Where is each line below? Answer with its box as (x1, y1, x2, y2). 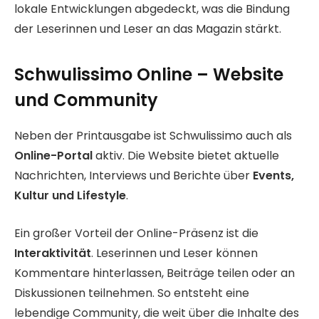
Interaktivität (14, 244, 91, 261)
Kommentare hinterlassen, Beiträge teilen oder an (14, 264, 295, 281)
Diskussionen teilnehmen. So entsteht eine (14, 284, 249, 301)
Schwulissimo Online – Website (14, 63, 283, 87)
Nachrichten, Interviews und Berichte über (14, 167, 253, 184)
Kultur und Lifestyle (14, 187, 126, 204)
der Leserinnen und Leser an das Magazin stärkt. (14, 20, 281, 37)
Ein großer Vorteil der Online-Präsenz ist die (14, 224, 258, 241)
